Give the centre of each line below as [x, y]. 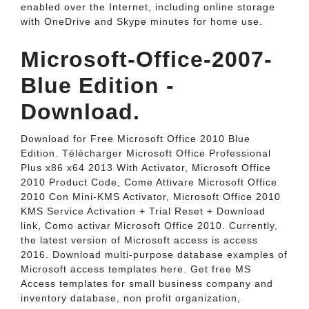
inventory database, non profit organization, [131, 298]
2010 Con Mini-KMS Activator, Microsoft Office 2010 [151, 197]
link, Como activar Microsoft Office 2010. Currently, [149, 226]
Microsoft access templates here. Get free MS [136, 269]
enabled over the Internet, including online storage [148, 7]
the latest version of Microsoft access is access [139, 240]
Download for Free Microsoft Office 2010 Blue [136, 139]
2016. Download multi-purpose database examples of [154, 255]
